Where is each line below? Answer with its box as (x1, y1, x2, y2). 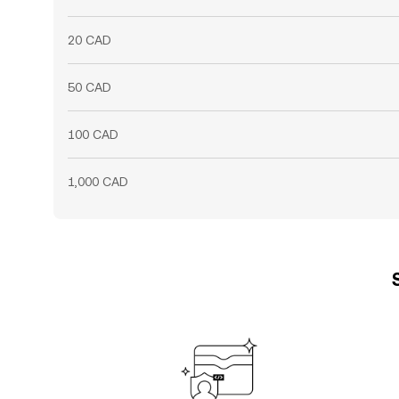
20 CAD (68, 33, 111, 47)
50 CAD (68, 80, 111, 94)
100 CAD (68, 127, 118, 142)
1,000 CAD (68, 175, 128, 189)
